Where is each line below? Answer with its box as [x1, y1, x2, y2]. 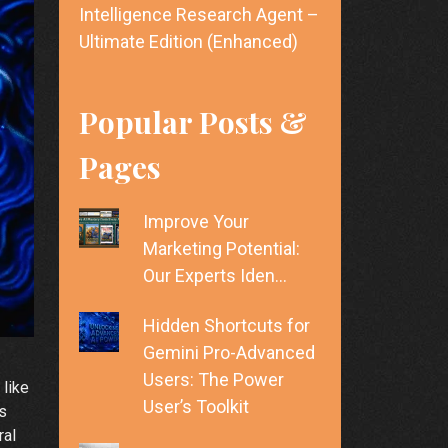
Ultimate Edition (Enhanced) [78, 31, 298, 53]
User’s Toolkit [143, 396, 249, 418]
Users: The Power [143, 369, 284, 391]
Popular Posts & [78, 102, 307, 143]
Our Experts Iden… [143, 265, 287, 287]
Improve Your [143, 211, 249, 233]
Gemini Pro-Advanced [143, 342, 315, 364]
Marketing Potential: [143, 238, 300, 260]
